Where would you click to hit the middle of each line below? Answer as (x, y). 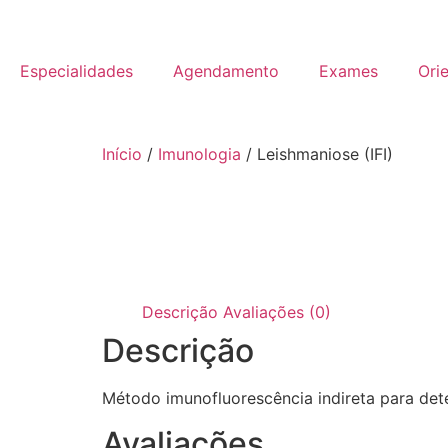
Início (122, 154)
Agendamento (226, 71)
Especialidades (76, 71)
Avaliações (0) (277, 312)
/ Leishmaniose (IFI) (317, 154)
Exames (348, 71)
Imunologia (199, 154)
